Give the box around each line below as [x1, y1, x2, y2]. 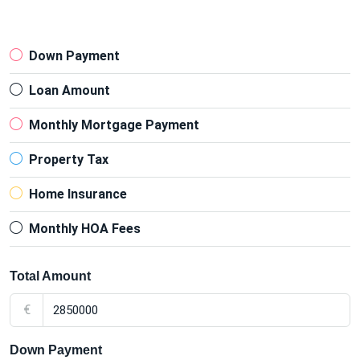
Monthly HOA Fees [29, 220, 141, 236]
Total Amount [10, 268, 91, 283]
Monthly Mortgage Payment [29, 117, 199, 133]
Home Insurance [29, 186, 127, 202]
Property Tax [29, 151, 108, 167]
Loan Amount [29, 82, 110, 98]
